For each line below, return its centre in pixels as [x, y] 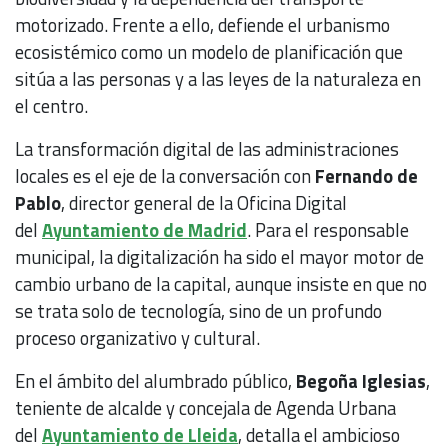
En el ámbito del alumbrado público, [155, 381]
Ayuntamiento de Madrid [144, 230]
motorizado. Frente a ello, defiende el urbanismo [202, 25]
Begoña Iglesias [361, 381]
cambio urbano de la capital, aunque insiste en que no [221, 284]
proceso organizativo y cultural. [137, 338]
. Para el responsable [328, 230]
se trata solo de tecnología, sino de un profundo [198, 311]
